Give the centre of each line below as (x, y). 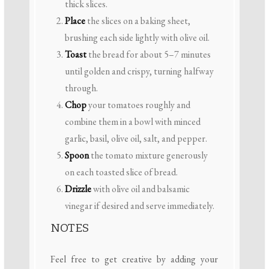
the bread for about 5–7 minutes (148, 54)
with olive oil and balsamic (140, 189)
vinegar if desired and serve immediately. (139, 205)
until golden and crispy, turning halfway (139, 71)
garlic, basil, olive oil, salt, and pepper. (136, 138)
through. (81, 88)
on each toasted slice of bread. (121, 172)
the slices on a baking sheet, (138, 20)
